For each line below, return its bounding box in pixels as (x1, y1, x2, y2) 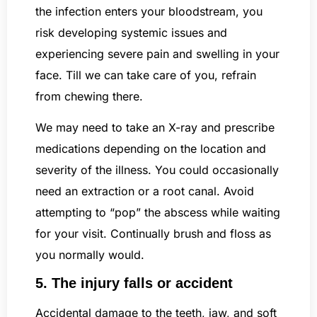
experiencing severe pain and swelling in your (35, 46, 279, 61)
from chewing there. (35, 88, 143, 103)
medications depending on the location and (35, 142, 266, 156)
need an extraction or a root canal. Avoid (35, 184, 254, 199)
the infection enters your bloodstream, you (35, 4, 263, 18)
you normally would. (35, 248, 144, 263)
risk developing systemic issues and (35, 25, 227, 40)
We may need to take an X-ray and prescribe (35, 120, 275, 135)
